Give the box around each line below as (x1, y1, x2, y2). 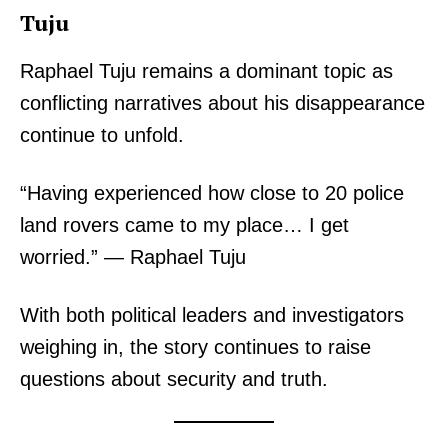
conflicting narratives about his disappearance (20, 92, 425, 115)
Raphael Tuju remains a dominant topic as (20, 60, 393, 83)
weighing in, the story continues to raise (20, 336, 371, 359)
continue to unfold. (20, 124, 184, 147)
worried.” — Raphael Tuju (20, 246, 246, 269)
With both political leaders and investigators (20, 304, 404, 327)
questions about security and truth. (20, 368, 328, 391)
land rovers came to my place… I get (20, 214, 349, 237)
